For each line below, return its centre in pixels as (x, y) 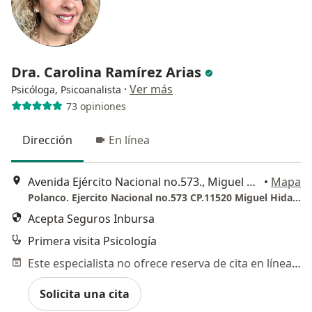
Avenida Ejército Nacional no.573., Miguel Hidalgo (251, 181)
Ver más (151, 89)
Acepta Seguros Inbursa (91, 218)
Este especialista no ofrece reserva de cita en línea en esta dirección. (296, 263)
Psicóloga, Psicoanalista (66, 90)
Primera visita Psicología (92, 241)
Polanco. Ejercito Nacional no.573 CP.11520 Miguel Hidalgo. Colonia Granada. (297, 197)
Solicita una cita (85, 294)
